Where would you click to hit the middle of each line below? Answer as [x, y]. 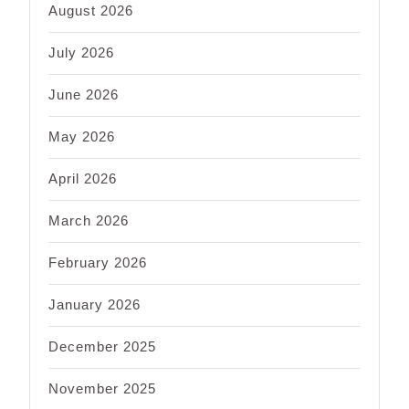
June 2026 [84, 94]
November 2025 [102, 388]
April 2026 [83, 178]
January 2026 [94, 304]
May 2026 [82, 136]
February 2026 [98, 262]
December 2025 [102, 346]
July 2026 [81, 52]
